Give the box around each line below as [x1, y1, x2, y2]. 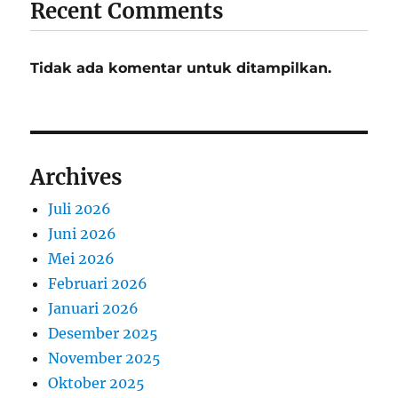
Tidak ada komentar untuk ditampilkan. [30, 59, 332, 76]
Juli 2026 [48, 199, 112, 218]
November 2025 [48, 348, 162, 367]
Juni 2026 [48, 224, 117, 243]
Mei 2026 [48, 249, 115, 267]
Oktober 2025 [48, 373, 146, 392]
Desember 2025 [48, 323, 159, 342]
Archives [30, 163, 123, 191]
